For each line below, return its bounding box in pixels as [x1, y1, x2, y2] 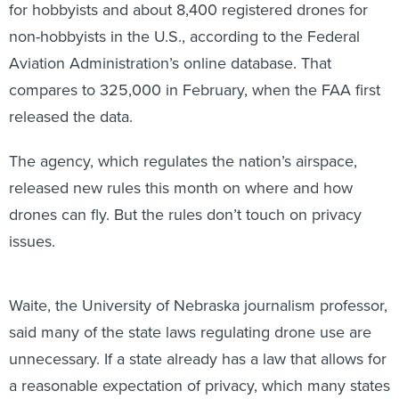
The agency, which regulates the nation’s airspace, [9, 130, 357, 154]
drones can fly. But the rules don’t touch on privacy [9, 183, 362, 208]
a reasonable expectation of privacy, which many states [9, 354, 390, 379]
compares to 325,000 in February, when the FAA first [9, 59, 380, 83]
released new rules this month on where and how [9, 157, 353, 181]
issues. [9, 210, 55, 234]
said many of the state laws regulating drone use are [9, 301, 371, 325]
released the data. [9, 85, 133, 110]
